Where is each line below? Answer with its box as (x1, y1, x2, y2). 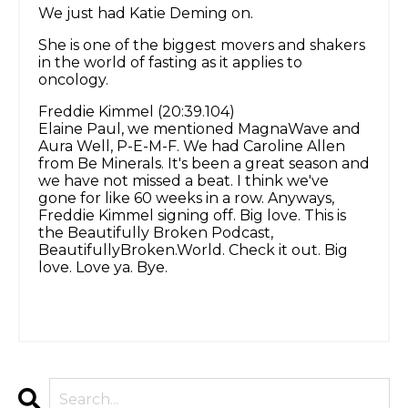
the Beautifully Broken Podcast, (38, 224, 273, 242)
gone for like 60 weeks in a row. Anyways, (38, 189, 334, 208)
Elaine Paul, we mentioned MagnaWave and (38, 120, 361, 138)
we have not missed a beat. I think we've (38, 172, 329, 190)
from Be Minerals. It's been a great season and (38, 155, 370, 173)
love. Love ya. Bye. (38, 259, 168, 277)
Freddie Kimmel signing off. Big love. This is (38, 207, 346, 225)
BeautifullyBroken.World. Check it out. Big (38, 241, 348, 260)
